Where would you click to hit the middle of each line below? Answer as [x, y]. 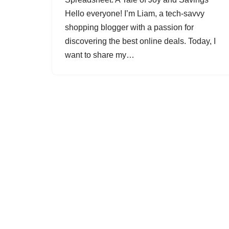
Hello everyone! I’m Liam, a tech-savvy [135, 14]
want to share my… [101, 55]
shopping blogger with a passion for [129, 27]
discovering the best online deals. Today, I [140, 41]
